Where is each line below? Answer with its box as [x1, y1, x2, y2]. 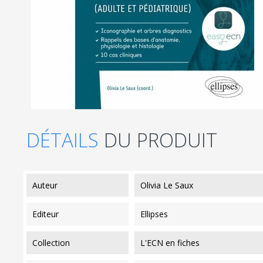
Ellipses [140, 208, 168, 220]
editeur [37, 208, 59, 220]
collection [38, 237, 70, 248]
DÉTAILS [26, 126, 104, 153]
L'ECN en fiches [140, 237, 200, 248]
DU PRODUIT [104, 126, 217, 153]
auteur [38, 179, 58, 191]
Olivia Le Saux [140, 179, 193, 191]
